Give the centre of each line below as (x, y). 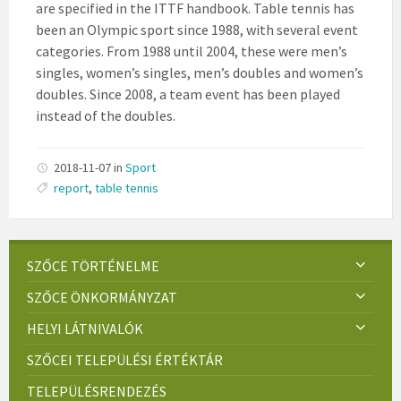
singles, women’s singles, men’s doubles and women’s (200, 72)
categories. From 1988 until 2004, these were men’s (192, 51)
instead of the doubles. (106, 115)
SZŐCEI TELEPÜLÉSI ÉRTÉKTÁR (125, 359)
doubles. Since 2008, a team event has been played (188, 94)
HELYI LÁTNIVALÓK (85, 328)
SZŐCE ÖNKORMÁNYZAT (102, 297)
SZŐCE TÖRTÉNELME (93, 265)
